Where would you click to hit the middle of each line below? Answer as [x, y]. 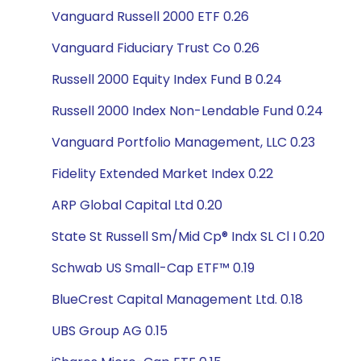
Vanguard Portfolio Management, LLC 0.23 [183, 142]
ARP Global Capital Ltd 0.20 [137, 205]
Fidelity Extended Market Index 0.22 [162, 174]
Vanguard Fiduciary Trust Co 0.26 [156, 48]
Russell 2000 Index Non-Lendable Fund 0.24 [187, 111]
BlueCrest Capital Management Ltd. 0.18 [177, 299]
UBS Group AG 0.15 [110, 331]
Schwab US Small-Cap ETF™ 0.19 [153, 268]
